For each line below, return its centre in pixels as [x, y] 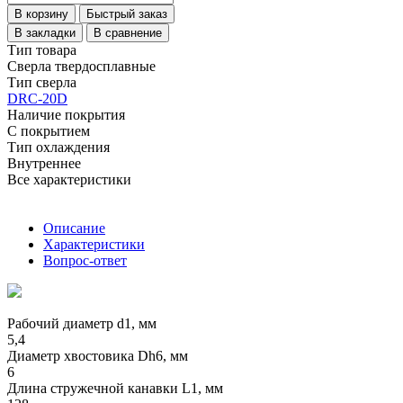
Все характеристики [69, 179]
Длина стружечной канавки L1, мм [115, 388]
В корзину [41, 13]
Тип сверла [42, 82]
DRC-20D [37, 98]
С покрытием [49, 130]
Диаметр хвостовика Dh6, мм [98, 355]
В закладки [45, 32]
